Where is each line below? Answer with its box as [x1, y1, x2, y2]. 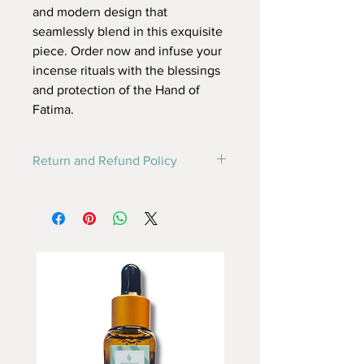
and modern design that [32, 4, 167, 19]
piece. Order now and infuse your [32, 43, 222, 58]
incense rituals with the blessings [32, 63, 220, 77]
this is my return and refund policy [32, 184, 205, 197]
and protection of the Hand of [32, 82, 200, 97]
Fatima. [32, 102, 74, 116]
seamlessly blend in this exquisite [32, 24, 223, 38]
